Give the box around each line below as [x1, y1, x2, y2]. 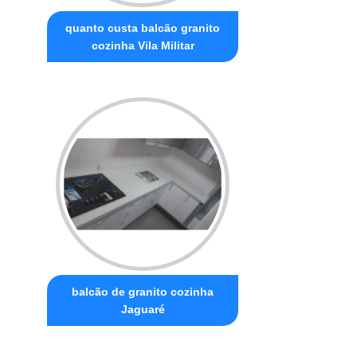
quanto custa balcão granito [65, 21, 221, 34]
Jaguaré [120, 302, 165, 316]
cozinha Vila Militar [91, 38, 194, 52]
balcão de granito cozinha [72, 284, 214, 298]
